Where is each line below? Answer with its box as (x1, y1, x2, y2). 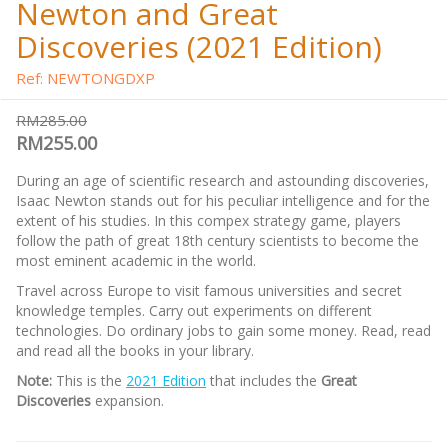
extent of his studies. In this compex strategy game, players (16, 211, 401, 231)
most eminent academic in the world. (16, 251, 256, 271)
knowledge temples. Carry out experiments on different (16, 301, 372, 321)
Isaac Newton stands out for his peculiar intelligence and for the (16, 191, 430, 211)
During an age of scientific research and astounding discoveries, (16, 171, 429, 191)
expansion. (91, 391, 164, 411)
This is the (56, 371, 126, 391)
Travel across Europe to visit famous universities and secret (16, 281, 402, 301)
